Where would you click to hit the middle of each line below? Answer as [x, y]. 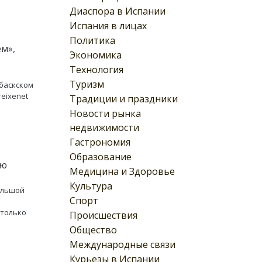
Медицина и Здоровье [122, 171]
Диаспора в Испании [118, 11]
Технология [96, 69]
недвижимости [104, 127]
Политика [92, 40]
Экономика [96, 55]
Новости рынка [105, 113]
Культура [91, 186]
